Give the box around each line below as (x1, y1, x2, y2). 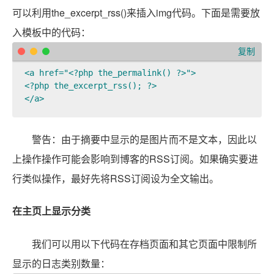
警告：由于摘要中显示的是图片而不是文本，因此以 (32, 132, 257, 147)
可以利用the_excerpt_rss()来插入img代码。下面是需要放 (12, 6, 260, 20)
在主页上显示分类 (12, 204, 91, 218)
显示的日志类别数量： (12, 256, 110, 270)
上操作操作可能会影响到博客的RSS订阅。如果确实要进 (12, 152, 258, 166)
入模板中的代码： (12, 25, 91, 40)
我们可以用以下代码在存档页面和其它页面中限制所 (32, 236, 257, 251)
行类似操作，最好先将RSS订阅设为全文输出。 (12, 171, 219, 186)
